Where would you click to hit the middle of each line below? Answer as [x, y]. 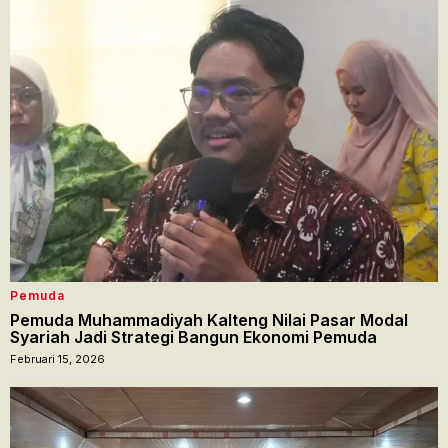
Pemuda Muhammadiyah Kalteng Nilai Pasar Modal [209, 320]
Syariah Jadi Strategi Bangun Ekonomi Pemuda [193, 337]
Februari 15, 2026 [57, 359]
